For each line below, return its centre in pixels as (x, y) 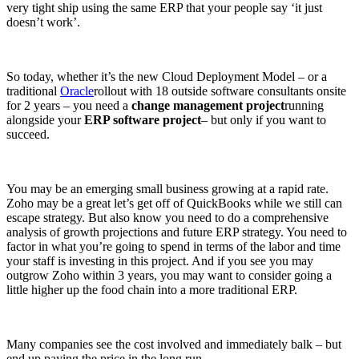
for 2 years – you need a (69, 105)
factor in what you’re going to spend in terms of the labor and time (173, 246)
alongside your (45, 119)
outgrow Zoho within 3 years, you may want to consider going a (169, 275)
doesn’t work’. (43, 22)
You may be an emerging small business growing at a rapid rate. (167, 188)
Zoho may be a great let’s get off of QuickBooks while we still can (174, 203)
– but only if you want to (264, 119)
